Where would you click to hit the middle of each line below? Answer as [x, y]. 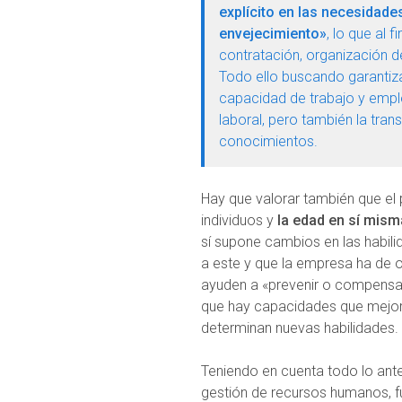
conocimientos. [268, 141]
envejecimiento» [273, 33]
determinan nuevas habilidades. [300, 328]
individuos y [239, 220]
